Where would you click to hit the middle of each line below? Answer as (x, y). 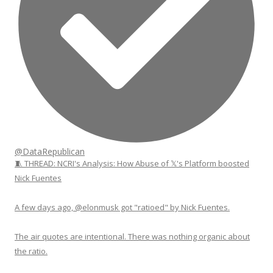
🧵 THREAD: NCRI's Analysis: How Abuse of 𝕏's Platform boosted (132, 164)
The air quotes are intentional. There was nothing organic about (132, 237)
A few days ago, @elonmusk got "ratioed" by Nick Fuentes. (122, 207)
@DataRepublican (50, 152)
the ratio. (31, 251)
